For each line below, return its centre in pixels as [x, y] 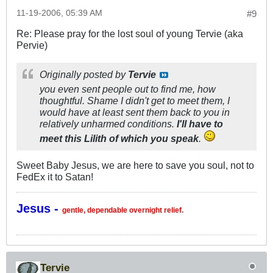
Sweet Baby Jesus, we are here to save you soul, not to [135, 165]
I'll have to [200, 124]
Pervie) [32, 45]
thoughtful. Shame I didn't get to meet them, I [135, 101]
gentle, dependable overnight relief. [123, 211]
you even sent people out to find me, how [128, 89]
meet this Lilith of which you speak [119, 139]
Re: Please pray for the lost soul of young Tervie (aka [130, 34]
